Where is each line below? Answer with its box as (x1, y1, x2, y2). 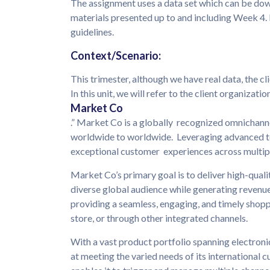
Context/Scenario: (71, 49, 165, 63)
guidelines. (71, 26, 116, 38)
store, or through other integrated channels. (71, 212, 250, 224)
